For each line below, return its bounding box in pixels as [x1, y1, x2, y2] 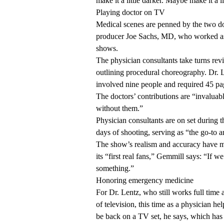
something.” [96, 164, 134, 173]
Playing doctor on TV [96, 8, 165, 17]
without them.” [96, 104, 143, 113]
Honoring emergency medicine [96, 176, 193, 185]
